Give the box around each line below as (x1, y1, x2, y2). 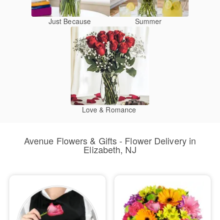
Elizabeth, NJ (83, 143, 137, 156)
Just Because (48, 16, 91, 26)
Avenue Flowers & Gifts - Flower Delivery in (24, 134, 196, 147)
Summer (135, 16, 162, 26)
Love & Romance (82, 105, 137, 114)
